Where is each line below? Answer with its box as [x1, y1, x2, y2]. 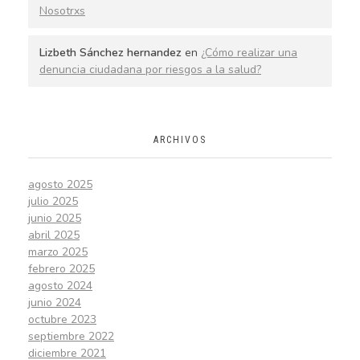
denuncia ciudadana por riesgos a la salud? [39, 61, 261, 77]
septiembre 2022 [28, 329, 114, 345]
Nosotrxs [39, 2, 85, 18]
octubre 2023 [28, 312, 96, 328]
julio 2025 [28, 194, 78, 210]
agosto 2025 [28, 177, 92, 193]
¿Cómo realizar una [201, 44, 297, 60]
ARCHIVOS [153, 134, 207, 146]
